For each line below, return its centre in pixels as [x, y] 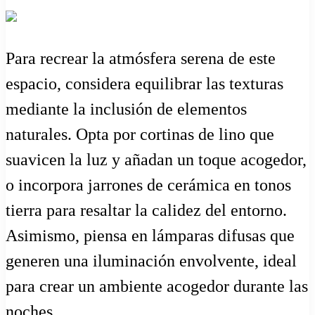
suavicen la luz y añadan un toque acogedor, [156, 160]
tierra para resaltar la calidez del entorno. [146, 211]
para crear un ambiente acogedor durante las [157, 287]
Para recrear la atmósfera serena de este [141, 59]
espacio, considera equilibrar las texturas [144, 84]
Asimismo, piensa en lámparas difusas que [150, 236]
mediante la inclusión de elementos [126, 109]
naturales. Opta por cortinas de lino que [140, 135]
